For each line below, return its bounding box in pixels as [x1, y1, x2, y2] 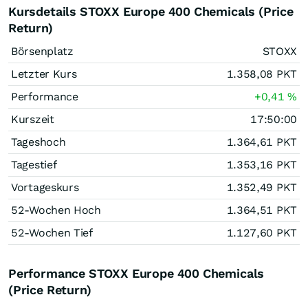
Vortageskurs [11, 181, 79, 194]
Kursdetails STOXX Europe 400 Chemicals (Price [8, 4, 294, 19]
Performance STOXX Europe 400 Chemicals [8, 266, 265, 280]
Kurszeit [11, 113, 54, 126]
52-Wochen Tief [11, 226, 93, 239]
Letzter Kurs [11, 67, 77, 80]
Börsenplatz [11, 45, 74, 58]
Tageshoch [11, 135, 66, 148]
